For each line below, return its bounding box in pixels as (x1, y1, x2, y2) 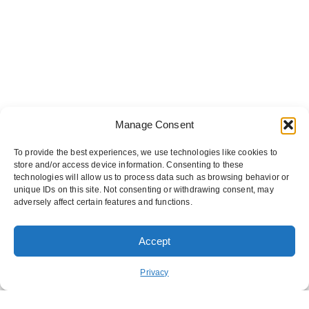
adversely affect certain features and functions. (14, 197, 192, 207)
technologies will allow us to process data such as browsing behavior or (14, 172, 290, 182)
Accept (139, 235, 170, 247)
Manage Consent (114, 119, 195, 130)
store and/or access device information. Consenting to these (14, 160, 244, 170)
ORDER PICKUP (44, 237, 119, 251)
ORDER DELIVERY (179, 237, 265, 251)
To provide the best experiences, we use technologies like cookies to (14, 148, 277, 157)
